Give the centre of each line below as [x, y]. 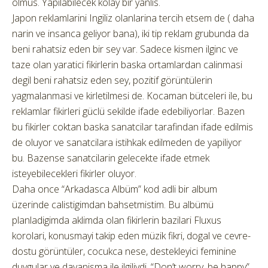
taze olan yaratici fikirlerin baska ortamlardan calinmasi [127, 65]
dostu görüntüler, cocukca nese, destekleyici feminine [124, 252]
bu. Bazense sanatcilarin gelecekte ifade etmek [111, 158]
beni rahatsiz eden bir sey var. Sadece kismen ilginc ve [125, 49]
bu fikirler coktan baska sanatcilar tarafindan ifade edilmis [133, 127]
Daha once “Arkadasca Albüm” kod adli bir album [115, 189]
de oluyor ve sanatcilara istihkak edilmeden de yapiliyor [127, 143]
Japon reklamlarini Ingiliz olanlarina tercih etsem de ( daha [133, 18]
